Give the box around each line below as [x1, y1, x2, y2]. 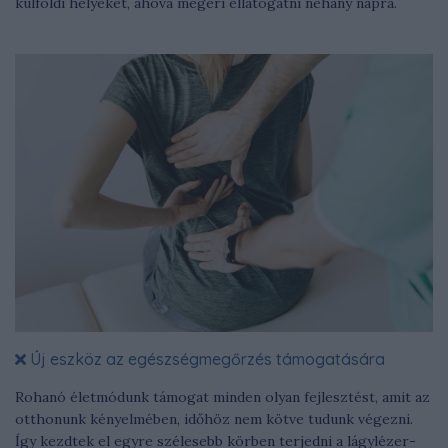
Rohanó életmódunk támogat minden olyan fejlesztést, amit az [15, 388, 430, 407]
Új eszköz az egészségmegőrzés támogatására [26, 349, 385, 370]
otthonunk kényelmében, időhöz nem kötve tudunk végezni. [15, 410, 413, 429]
